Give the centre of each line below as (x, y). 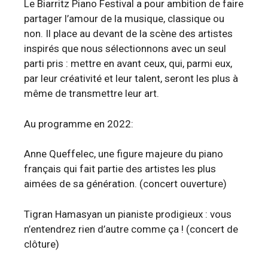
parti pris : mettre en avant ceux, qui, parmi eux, (128, 64)
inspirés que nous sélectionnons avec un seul (125, 49)
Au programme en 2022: (79, 124)
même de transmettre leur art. (92, 94)
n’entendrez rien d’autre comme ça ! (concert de (131, 229)
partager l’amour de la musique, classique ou (124, 19)
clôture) (42, 244)
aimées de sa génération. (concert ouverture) (125, 184)
